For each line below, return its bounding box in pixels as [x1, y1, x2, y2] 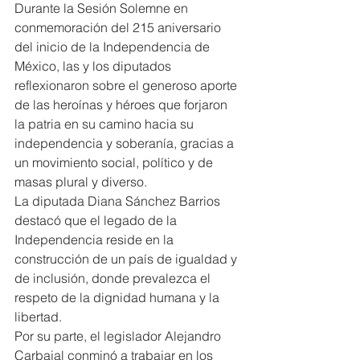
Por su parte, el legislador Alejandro [14, 327, 224, 344]
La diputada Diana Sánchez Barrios [14, 192, 223, 209]
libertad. [14, 308, 62, 325]
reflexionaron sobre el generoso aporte [14, 76, 240, 93]
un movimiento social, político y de [14, 153, 216, 170]
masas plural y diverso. [14, 173, 147, 190]
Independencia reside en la [14, 231, 177, 247]
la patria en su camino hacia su [14, 115, 197, 132]
